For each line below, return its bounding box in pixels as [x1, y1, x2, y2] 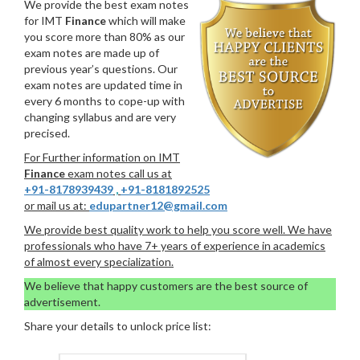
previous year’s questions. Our [24, 61, 178, 76]
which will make [106, 13, 186, 27]
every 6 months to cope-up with [24, 93, 185, 108]
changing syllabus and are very [24, 109, 176, 124]
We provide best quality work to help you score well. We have [24, 222, 332, 236]
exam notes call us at [65, 166, 172, 180]
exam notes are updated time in [24, 77, 182, 92]
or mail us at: [24, 198, 89, 212]
